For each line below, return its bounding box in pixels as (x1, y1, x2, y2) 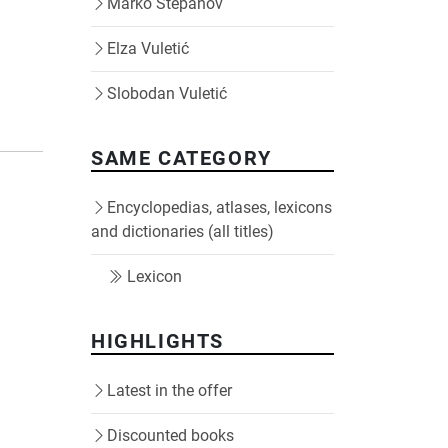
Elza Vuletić (107, 39, 189, 58)
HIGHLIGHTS (91, 329, 224, 353)
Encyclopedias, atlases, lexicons (107, 198, 332, 217)
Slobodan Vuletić (107, 84, 227, 103)
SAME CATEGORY (91, 146, 272, 170)
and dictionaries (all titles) (91, 222, 274, 241)
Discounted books (107, 426, 234, 445)
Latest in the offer (107, 381, 232, 400)
